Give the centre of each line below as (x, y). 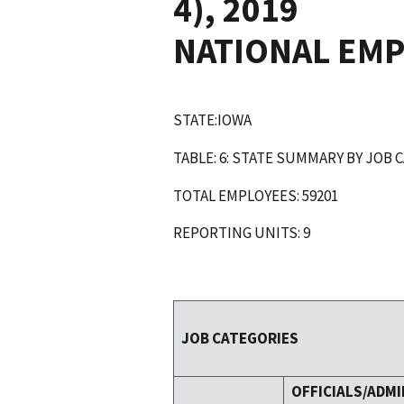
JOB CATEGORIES (240, 339)
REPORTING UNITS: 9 (242, 233)
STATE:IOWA (212, 119)
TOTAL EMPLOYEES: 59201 (256, 195)
